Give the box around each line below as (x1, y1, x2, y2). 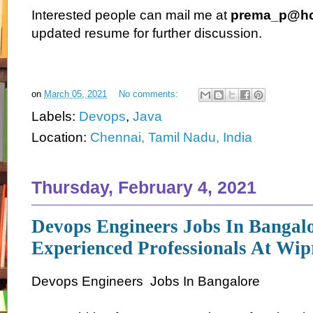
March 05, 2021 (44, 89, 107, 100)
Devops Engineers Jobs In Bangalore (31, 274, 260, 289)
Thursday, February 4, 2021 (31, 177, 256, 197)
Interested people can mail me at (31, 7, 231, 22)
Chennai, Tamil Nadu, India (90, 129, 252, 145)
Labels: (31, 108, 79, 124)
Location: (31, 129, 90, 145)
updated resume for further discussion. (31, 25, 262, 41)
